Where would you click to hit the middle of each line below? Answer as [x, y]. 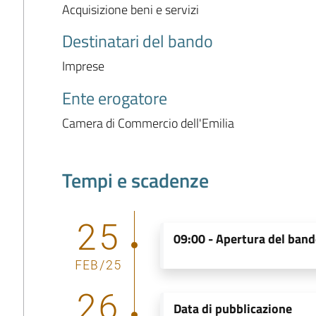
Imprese [83, 66]
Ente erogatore [114, 98]
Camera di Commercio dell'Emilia [148, 123]
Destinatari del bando [137, 41]
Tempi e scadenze [135, 180]
